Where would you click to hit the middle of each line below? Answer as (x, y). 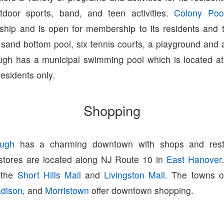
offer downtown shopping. (141, 190)
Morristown (67, 190)
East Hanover (194, 159)
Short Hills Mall (49, 175)
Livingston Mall (135, 175)
